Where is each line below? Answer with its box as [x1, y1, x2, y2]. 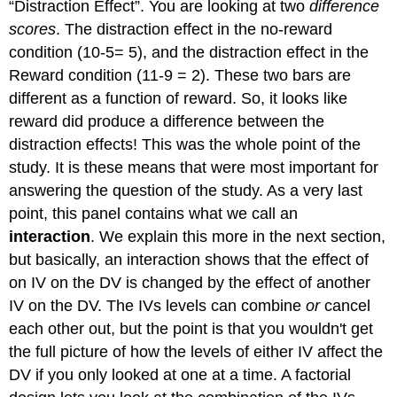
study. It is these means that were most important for [9, 158, 379, 176]
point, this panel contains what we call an [9, 204, 299, 222]
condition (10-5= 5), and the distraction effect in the [9, 43, 370, 61]
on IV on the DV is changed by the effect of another [9, 273, 371, 292]
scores [9, 19, 57, 38]
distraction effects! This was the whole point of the [9, 135, 362, 153]
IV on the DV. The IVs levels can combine [9, 296, 307, 315]
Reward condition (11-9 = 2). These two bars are [9, 66, 352, 84]
